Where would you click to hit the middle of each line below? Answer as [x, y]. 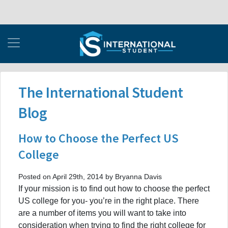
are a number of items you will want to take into [102, 213]
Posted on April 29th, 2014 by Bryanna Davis [90, 176]
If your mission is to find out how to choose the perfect [114, 188]
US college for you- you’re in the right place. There [109, 201]
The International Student [101, 92]
